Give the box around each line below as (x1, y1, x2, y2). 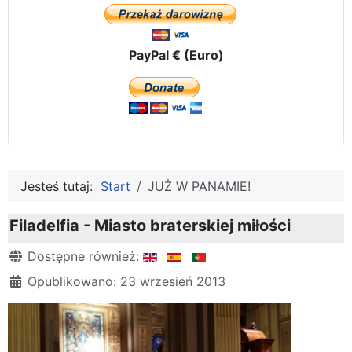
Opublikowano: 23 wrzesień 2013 (27, 273, 225, 289)
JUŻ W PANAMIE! (148, 178, 251, 194)
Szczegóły (7, 247, 70, 263)
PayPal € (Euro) (128, 46, 224, 63)
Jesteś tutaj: (20, 178, 101, 194)
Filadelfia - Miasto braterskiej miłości (9, 215, 291, 235)
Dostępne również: (24, 247, 143, 264)
